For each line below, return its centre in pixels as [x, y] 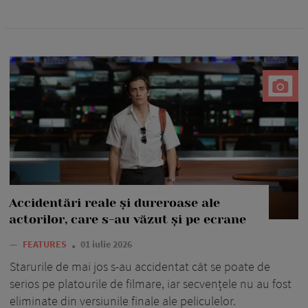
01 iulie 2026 [106, 244]
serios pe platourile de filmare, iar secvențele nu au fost [151, 283]
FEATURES [46, 244]
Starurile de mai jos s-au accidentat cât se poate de [140, 266]
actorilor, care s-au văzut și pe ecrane [128, 219]
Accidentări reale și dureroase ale [114, 202]
